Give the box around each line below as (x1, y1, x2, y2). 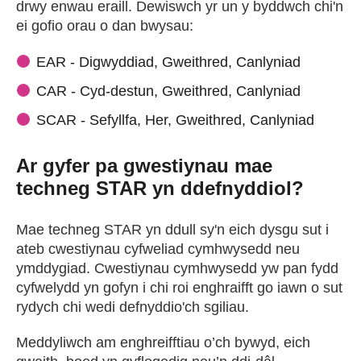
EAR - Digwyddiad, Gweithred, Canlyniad (36, 54, 301, 70)
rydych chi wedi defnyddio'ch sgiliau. (16, 299, 249, 315)
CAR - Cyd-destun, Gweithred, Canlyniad (36, 83, 301, 99)
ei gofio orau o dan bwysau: (16, 18, 193, 34)
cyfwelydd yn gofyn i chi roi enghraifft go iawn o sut (16, 280, 342, 296)
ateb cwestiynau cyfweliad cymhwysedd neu (16, 241, 300, 257)
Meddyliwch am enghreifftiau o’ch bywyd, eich (16, 334, 310, 351)
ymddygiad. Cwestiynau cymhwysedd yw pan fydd (16, 260, 338, 276)
